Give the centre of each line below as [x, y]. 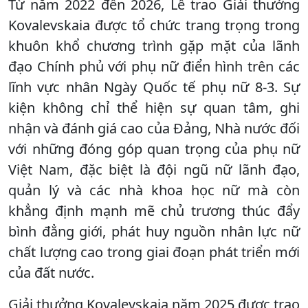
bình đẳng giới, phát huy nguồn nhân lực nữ [154, 231]
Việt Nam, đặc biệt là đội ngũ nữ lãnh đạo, [154, 169]
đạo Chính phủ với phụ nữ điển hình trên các [154, 66]
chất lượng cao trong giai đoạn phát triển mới [154, 252]
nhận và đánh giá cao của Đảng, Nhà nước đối [154, 128]
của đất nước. [51, 272]
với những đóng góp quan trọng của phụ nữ [154, 148]
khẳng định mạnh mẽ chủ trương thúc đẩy [154, 210]
